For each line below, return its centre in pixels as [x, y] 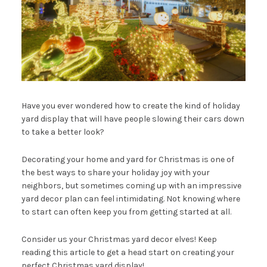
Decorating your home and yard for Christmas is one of [128, 159]
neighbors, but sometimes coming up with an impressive [131, 185]
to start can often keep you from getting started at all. [126, 212]
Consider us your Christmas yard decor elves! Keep [119, 239]
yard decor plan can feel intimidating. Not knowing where [131, 198]
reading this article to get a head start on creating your [128, 252]
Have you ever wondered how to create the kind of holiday [131, 105]
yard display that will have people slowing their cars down [133, 119]
